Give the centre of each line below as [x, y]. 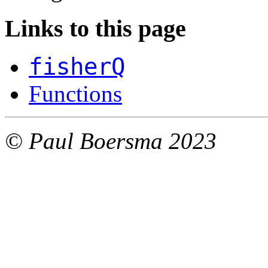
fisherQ [77, 67]
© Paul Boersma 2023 [111, 141]
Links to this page [95, 28]
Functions [75, 94]
